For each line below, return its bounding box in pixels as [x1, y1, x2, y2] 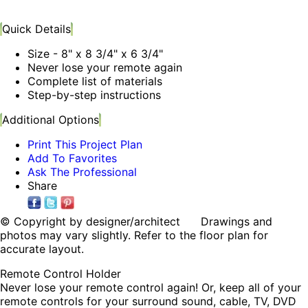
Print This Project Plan [27, 137, 142, 152]
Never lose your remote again [27, 60, 182, 75]
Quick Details [2, 22, 71, 36]
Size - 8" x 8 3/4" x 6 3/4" [27, 47, 163, 61]
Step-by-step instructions [27, 88, 161, 102]
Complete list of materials [27, 74, 162, 89]
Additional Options [2, 113, 99, 127]
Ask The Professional [27, 165, 137, 179]
